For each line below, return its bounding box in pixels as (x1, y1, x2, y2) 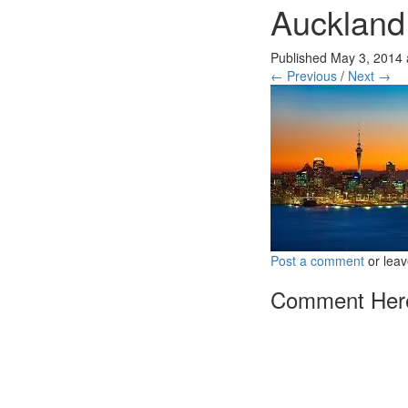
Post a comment (270, 251, 364, 270)
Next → (348, 66, 391, 85)
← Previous (270, 66, 337, 85)
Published (270, 48, 331, 66)
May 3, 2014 (331, 48, 403, 66)
